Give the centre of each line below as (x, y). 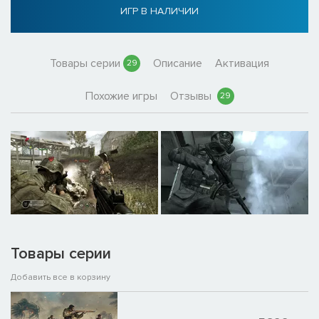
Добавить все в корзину (61, 277)
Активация (242, 64)
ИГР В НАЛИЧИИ (159, 11)
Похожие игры (121, 96)
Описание (178, 64)
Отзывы (192, 96)
